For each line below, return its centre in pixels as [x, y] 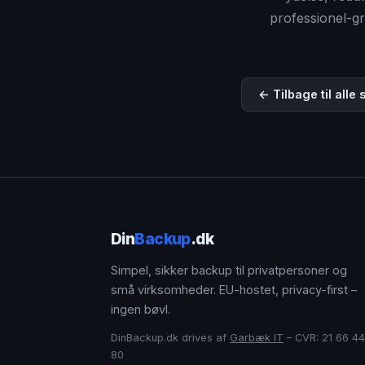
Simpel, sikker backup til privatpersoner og [229, 270]
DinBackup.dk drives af [170, 338]
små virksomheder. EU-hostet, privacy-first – [234, 290]
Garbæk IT [257, 338]
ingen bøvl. [141, 309]
